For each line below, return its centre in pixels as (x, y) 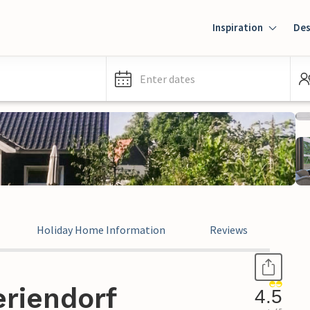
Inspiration (238, 27)
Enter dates (167, 79)
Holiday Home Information (101, 230)
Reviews (229, 230)
